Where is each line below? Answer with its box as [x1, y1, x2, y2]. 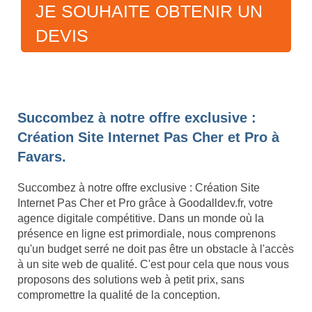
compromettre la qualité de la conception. [17, 289, 220, 301]
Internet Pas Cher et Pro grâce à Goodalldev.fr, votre [17, 197, 273, 209]
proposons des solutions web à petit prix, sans [17, 274, 244, 286]
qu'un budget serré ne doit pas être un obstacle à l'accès [17, 243, 294, 255]
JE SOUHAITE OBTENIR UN [36, 1, 263, 21]
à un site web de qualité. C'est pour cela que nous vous [17, 258, 289, 270]
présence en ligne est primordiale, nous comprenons [17, 228, 276, 240]
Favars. [17, 149, 66, 164]
